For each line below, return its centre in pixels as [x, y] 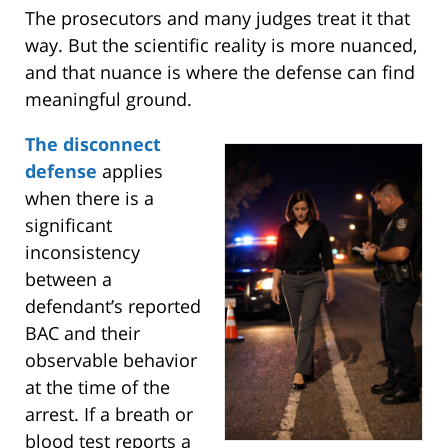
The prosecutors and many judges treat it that [217, 17]
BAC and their [82, 332]
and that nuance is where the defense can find [220, 71]
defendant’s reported [113, 305]
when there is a [89, 197]
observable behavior [111, 359]
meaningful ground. [108, 98]
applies [130, 170]
